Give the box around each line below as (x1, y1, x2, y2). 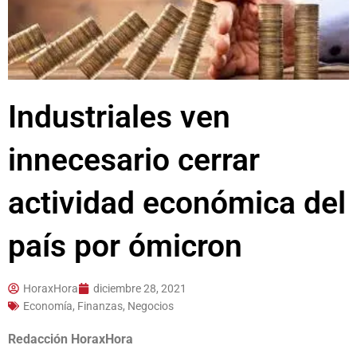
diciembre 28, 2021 (93, 281, 186, 295)
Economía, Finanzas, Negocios (23, 299, 174, 312)
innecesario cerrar (8, 141, 260, 178)
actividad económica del (8, 184, 346, 222)
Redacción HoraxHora (8, 331, 133, 347)
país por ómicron (8, 227, 242, 265)
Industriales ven (8, 98, 230, 135)
